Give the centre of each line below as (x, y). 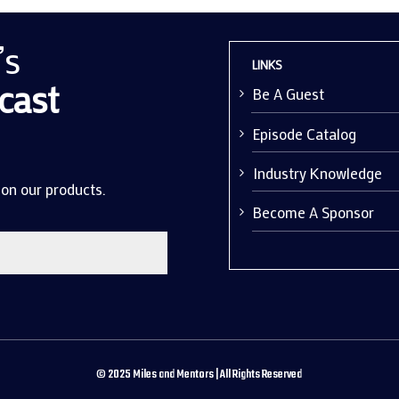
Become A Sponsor (314, 212)
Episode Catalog (305, 133)
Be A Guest (289, 93)
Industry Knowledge (318, 172)
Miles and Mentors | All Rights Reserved (218, 375)
